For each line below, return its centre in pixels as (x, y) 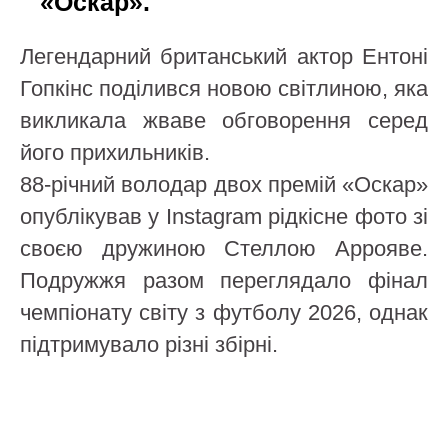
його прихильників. (115, 152)
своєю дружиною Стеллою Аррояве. (224, 248)
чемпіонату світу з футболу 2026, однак (224, 312)
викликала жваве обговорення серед (224, 120)
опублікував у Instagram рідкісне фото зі (224, 216)
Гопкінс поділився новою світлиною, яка (224, 88)
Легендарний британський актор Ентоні (224, 56)
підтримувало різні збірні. (149, 344)
